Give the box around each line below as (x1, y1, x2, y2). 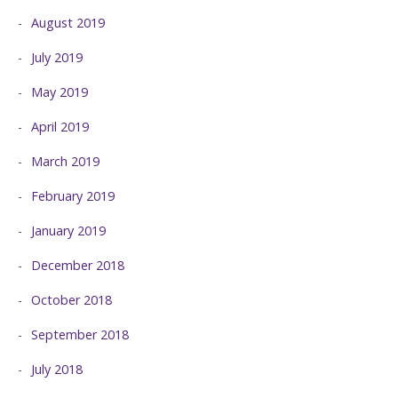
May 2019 (31, 84, 88, 101)
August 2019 (31, 14, 105, 32)
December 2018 (31, 257, 124, 275)
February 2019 (31, 187, 115, 205)
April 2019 (31, 118, 89, 136)
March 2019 (31, 153, 99, 171)
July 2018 (31, 361, 83, 378)
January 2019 (31, 222, 106, 240)
